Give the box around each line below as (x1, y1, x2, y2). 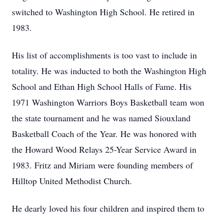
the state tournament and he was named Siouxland (12, 112, 191, 124)
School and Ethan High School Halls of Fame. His (12, 81, 192, 92)
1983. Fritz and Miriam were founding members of (12, 159, 193, 171)
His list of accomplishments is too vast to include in (12, 49, 197, 61)
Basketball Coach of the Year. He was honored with (12, 128, 196, 139)
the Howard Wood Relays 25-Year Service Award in (12, 143, 196, 155)
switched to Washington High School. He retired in (12, 6, 194, 18)
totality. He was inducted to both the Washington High (12, 65, 206, 77)
